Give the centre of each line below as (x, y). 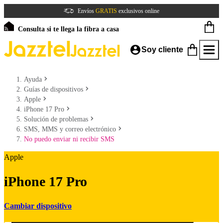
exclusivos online (138, 11)
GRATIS (106, 11)
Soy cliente (162, 50)
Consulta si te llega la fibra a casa (68, 29)
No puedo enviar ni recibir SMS (69, 139)
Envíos (87, 11)
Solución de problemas (56, 119)
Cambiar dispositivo (38, 206)
